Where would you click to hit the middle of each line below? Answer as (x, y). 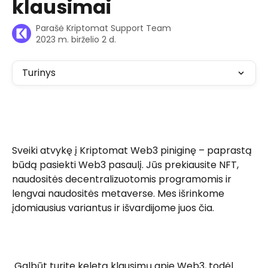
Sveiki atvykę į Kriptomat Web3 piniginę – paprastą (133, 150)
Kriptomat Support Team (119, 28)
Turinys (39, 73)
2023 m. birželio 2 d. (76, 39)
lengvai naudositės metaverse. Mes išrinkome (119, 193)
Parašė (51, 28)
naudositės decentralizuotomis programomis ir (123, 179)
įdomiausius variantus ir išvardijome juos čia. (114, 208)
